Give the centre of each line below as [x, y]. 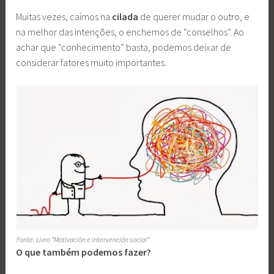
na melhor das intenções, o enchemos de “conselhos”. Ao [130, 31]
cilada [125, 16]
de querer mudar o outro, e [194, 16]
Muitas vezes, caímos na [64, 16]
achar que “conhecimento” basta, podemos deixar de [124, 47]
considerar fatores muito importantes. [92, 62]
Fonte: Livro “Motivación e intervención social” [83, 240]
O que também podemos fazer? [84, 252]
